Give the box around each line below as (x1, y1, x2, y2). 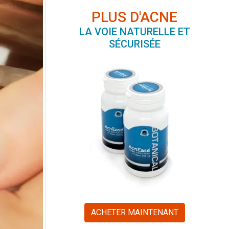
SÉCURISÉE (108, 38, 161, 51)
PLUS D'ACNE (91, 9, 178, 26)
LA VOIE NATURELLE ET (79, 26, 190, 38)
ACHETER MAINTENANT (90, 207, 178, 217)
